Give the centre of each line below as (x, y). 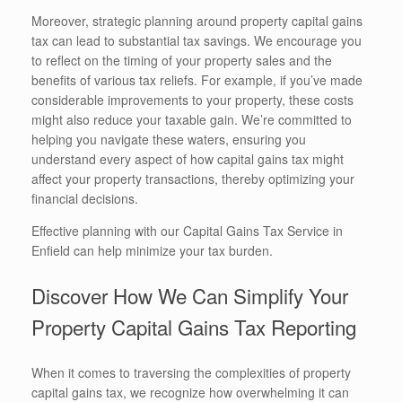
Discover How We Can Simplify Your (190, 295)
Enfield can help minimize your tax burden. (152, 250)
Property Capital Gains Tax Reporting (194, 326)
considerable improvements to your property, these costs (192, 99)
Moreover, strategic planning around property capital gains (197, 20)
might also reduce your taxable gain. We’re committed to (192, 119)
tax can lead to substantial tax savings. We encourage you (197, 40)
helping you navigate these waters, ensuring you (169, 139)
